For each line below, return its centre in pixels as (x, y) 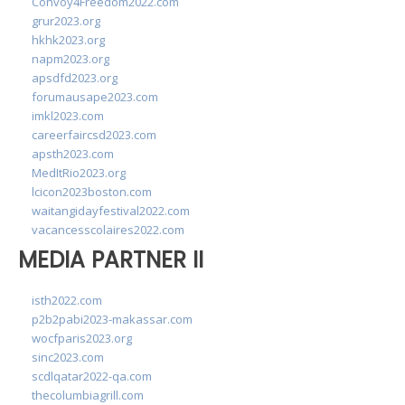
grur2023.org (66, 21)
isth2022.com (67, 300)
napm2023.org (71, 59)
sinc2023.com (68, 357)
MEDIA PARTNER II (111, 260)
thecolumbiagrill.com (88, 395)
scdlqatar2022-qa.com (92, 376)
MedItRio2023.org (79, 173)
